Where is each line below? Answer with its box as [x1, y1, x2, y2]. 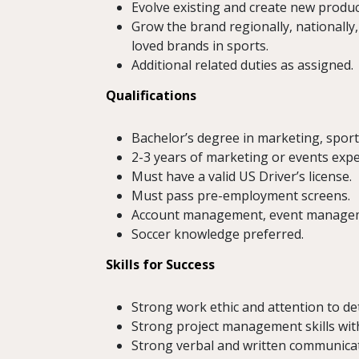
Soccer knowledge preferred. [131, 225, 304, 244]
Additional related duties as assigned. [131, 56, 353, 75]
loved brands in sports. [131, 37, 268, 55]
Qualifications [106, 87, 196, 105]
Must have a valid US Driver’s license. [131, 167, 352, 186]
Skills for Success [106, 256, 215, 274]
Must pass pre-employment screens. [131, 187, 350, 205]
